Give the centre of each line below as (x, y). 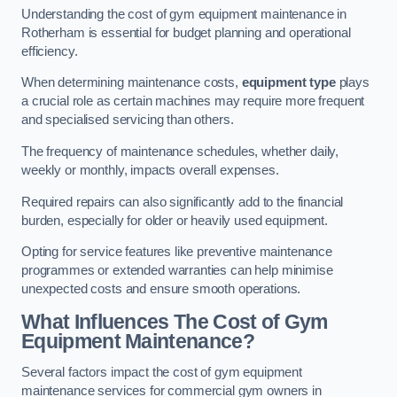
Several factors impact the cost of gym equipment (162, 373)
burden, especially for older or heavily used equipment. (175, 220)
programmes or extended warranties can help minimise (177, 271)
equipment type (288, 83)
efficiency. (50, 51)
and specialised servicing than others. (128, 120)
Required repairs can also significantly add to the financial (183, 202)
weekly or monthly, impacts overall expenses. (150, 170)
